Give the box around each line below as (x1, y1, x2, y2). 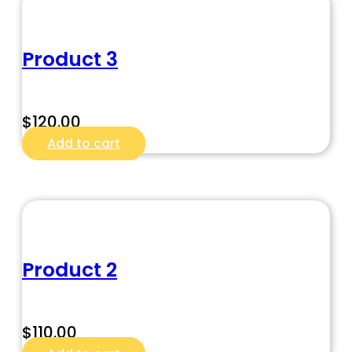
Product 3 (22, 46, 118, 74)
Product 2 (22, 256, 117, 284)
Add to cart (47, 134, 120, 153)
